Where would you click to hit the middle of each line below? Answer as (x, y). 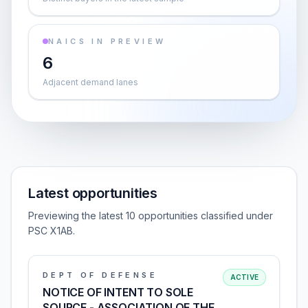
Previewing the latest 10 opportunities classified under (151, 216)
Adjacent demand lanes (90, 82)
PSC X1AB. (52, 231)
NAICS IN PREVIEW (107, 41)
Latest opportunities (93, 193)
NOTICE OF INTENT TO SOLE (118, 292)
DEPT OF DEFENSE (100, 275)
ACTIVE (244, 277)
